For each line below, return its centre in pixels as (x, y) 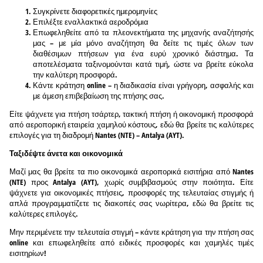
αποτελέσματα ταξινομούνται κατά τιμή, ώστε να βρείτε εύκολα (143, 64)
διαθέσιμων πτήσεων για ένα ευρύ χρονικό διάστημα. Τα (143, 53)
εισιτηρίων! (28, 253)
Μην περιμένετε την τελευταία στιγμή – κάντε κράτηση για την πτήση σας (131, 232)
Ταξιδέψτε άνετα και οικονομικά (66, 153)
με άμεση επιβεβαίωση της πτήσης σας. (99, 95)
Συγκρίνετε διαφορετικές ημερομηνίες (95, 11)
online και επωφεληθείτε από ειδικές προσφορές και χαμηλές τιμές (131, 242)
